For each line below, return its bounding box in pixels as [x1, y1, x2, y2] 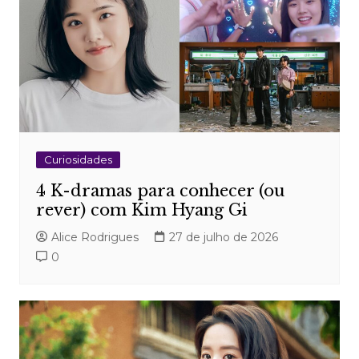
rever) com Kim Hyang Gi [35, 200, 248, 220]
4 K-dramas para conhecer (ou [35, 181, 284, 201]
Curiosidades [43, 153, 112, 167]
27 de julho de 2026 [168, 230, 278, 245]
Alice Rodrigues [50, 230, 139, 245]
